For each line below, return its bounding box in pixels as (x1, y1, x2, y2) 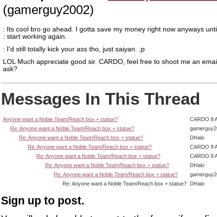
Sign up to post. (1, 194, 84, 207)
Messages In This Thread (1, 89, 200, 108)
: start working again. (3, 33, 67, 40)
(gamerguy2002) (3, 2, 94, 17)
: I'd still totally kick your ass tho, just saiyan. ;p (3, 45, 145, 53)
